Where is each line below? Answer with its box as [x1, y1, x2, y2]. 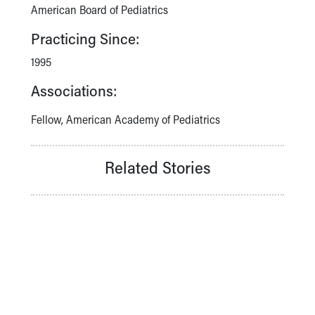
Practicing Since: [31, 27, 139, 49]
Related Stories [105, 155, 210, 178]
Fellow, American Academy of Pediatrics [31, 111, 220, 127]
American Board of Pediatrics [31, 1, 168, 17]
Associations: [31, 79, 117, 101]
